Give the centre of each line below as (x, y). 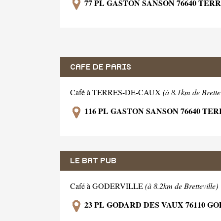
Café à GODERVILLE (108, 186)
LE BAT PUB (93, 161)
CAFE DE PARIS (101, 67)
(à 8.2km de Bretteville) (182, 186)
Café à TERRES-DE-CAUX (116, 92)
